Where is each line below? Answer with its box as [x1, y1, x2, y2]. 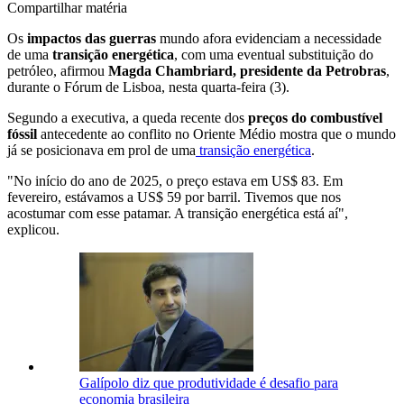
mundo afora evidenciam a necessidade [156, 30, 381, 46]
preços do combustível [244, 109, 382, 125]
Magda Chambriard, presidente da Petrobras [108, 62, 386, 78]
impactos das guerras [27, 30, 156, 46]
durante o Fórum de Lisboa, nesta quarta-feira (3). [7, 78, 289, 95]
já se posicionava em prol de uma [7, 142, 196, 158]
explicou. [7, 221, 60, 237]
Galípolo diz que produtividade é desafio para [79, 374, 338, 390]
